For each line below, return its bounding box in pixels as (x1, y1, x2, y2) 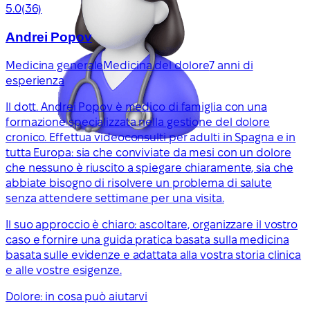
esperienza (6, 74, 65, 86)
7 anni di (209, 59, 253, 71)
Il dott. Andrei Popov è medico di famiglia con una (6, 100, 267, 113)
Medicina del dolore (103, 59, 210, 71)
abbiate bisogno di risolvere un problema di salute (6, 176, 272, 189)
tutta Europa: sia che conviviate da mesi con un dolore (6, 146, 291, 158)
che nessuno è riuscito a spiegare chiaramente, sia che (6, 161, 293, 174)
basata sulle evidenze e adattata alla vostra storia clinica (6, 248, 302, 261)
